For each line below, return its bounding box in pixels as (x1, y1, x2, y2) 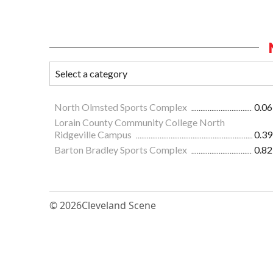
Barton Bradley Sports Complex (54, 143, 189, 155)
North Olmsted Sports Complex (54, 101, 189, 113)
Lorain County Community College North (54, 116, 225, 128)
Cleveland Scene (82, 198, 156, 212)
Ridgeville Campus (54, 128, 133, 140)
